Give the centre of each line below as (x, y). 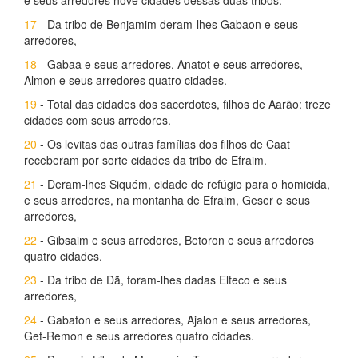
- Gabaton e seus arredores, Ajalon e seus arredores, (174, 320)
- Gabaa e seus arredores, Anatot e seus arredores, (170, 64)
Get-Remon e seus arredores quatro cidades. (139, 336)
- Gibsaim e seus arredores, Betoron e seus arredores (175, 240)
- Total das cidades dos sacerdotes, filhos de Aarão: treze (184, 104)
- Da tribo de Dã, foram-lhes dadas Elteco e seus (162, 280)
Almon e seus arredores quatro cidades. (125, 80)
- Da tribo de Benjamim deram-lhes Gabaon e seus (167, 24)
